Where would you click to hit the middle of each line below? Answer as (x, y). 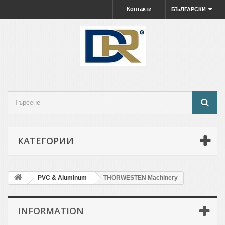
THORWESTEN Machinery (141, 178)
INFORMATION (51, 211)
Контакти (139, 9)
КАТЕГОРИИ (46, 141)
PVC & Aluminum (62, 178)
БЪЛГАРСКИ (188, 9)
